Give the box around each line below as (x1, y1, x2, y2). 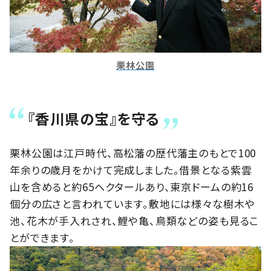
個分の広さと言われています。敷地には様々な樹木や (10, 195, 255, 211)
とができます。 (10, 229, 75, 245)
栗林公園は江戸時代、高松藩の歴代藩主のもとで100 (10, 145, 256, 160)
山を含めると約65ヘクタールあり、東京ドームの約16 (10, 178, 254, 194)
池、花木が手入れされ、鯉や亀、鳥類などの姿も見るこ (10, 212, 260, 228)
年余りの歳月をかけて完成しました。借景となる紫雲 (10, 162, 252, 177)
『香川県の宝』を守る (28, 107, 160, 129)
